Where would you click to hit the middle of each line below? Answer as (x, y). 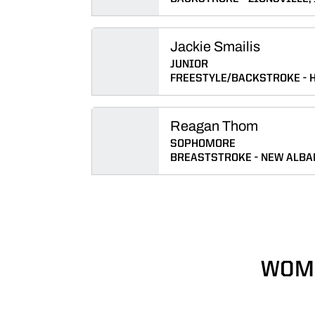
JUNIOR (189, 65)
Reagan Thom (214, 126)
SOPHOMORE (203, 144)
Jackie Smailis (215, 46)
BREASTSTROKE (211, 158)
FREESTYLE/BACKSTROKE (235, 79)
